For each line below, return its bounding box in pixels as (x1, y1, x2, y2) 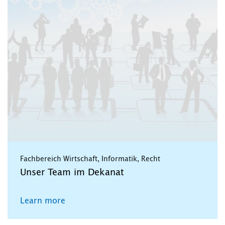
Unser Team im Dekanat (20, 168, 124, 178)
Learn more (20, 197, 65, 205)
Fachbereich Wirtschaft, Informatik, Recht (20, 156, 160, 163)
